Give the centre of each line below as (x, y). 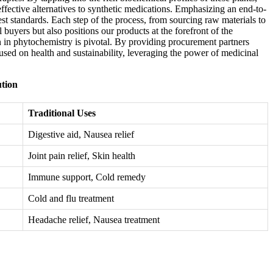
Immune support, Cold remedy (87, 177)
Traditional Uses (62, 113)
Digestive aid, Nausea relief (81, 135)
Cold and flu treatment (71, 199)
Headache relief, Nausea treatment (94, 220)
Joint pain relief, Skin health (82, 156)
